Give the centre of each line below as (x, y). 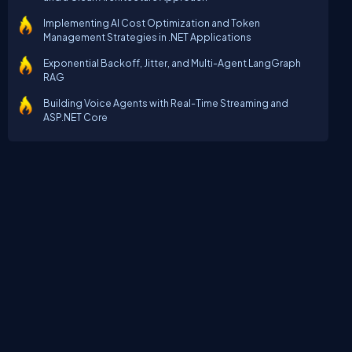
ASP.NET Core (75, 117)
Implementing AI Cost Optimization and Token (151, 23)
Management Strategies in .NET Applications (147, 37)
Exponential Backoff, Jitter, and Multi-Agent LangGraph (172, 63)
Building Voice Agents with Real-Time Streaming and (165, 103)
